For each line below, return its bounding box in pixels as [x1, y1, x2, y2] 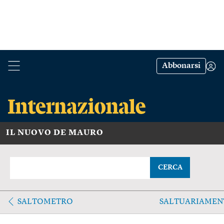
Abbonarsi [162, 62, 200, 70]
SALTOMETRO [17, 197, 73, 206]
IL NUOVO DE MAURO [6, 128, 103, 137]
